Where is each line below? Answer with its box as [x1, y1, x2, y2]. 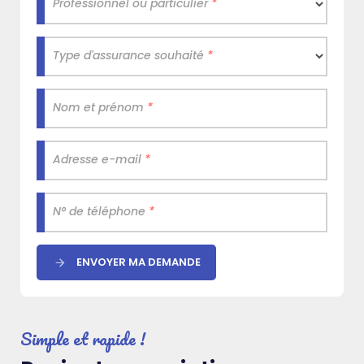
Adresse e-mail [53, 150, 145, 167]
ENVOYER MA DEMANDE [76, 253, 201, 270]
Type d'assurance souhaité [53, 46, 207, 63]
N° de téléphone [53, 202, 149, 219]
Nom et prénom [53, 98, 147, 115]
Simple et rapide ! [20, 323, 145, 353]
